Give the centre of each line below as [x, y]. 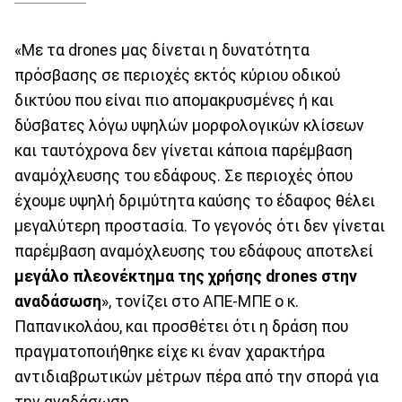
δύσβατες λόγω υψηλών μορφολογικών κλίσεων [189, 126]
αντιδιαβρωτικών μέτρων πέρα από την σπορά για [197, 377]
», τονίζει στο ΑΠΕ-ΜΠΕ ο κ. [200, 302]
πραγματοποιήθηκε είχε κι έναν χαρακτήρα [170, 352]
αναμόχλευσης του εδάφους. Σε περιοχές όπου [184, 176]
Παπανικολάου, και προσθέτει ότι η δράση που [181, 327]
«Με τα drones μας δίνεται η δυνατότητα [162, 51]
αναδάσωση [58, 302]
